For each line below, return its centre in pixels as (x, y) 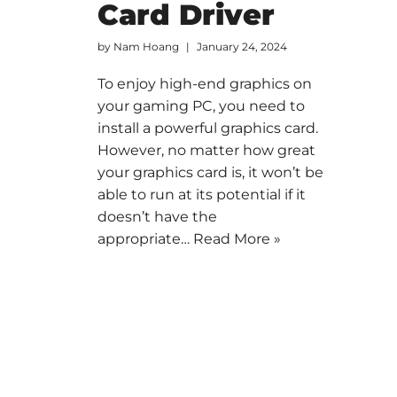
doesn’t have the (157, 216)
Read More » (237, 238)
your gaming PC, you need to (201, 105)
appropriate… (145, 238)
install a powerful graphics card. (207, 128)
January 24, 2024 (241, 46)
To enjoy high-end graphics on (204, 83)
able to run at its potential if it (201, 194)
